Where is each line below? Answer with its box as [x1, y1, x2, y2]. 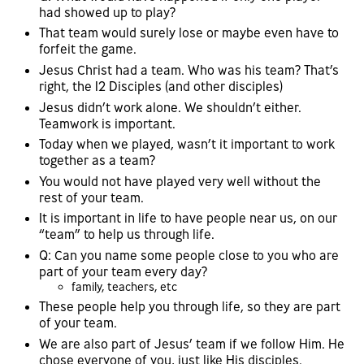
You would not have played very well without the [39, 172, 321, 189]
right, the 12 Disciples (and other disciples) [39, 77, 283, 94]
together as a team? [39, 152, 155, 169]
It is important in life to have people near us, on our [39, 210, 337, 227]
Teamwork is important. [39, 115, 175, 132]
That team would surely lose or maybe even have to [39, 24, 339, 41]
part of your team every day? [39, 262, 207, 279]
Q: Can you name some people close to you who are [39, 246, 339, 263]
